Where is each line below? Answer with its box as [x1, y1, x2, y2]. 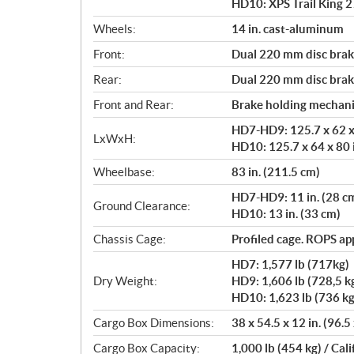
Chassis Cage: [93, 232, 166, 246]
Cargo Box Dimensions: [93, 316, 214, 330]
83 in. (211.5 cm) [232, 165, 320, 179]
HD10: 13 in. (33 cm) [232, 207, 341, 220]
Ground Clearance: [93, 198, 190, 213]
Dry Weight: [93, 274, 157, 288]
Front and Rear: [93, 98, 174, 111]
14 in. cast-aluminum [232, 22, 344, 36]
